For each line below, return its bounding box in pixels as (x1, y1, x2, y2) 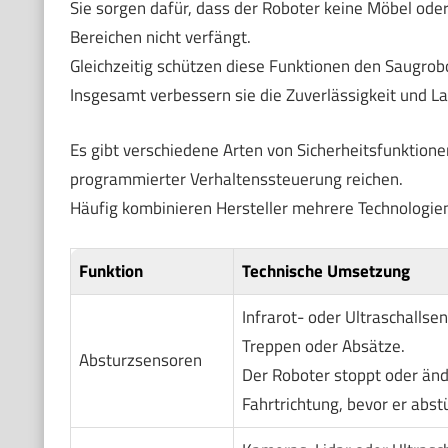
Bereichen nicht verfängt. (69, 24, 251, 51)
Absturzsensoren (78, 347, 202, 374)
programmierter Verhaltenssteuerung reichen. (69, 165, 403, 192)
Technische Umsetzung (241, 258, 410, 285)
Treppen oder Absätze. (241, 333, 405, 360)
